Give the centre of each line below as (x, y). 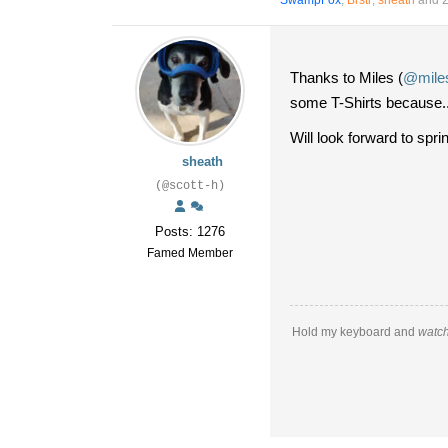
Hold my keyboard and (355, 332)
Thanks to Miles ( (346, 77)
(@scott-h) (190, 186)
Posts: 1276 (190, 231)
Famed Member (190, 253)
